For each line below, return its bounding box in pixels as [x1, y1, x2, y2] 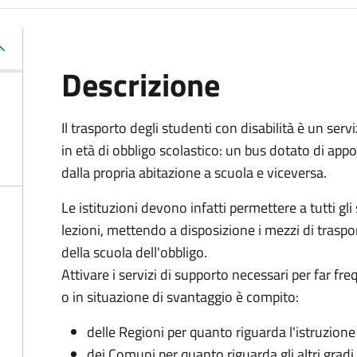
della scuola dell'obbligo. [61, 241, 207, 263]
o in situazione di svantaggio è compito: [61, 286, 299, 308]
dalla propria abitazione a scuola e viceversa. [61, 162, 327, 183]
